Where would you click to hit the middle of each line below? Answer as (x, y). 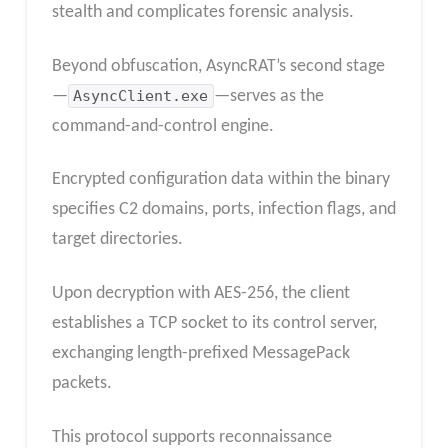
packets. (81, 383)
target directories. (117, 240)
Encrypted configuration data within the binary (220, 180)
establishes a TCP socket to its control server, (214, 323)
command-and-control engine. (162, 126)
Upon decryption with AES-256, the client (200, 293)
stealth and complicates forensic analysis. (202, 13)
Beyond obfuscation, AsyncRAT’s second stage (218, 66)
